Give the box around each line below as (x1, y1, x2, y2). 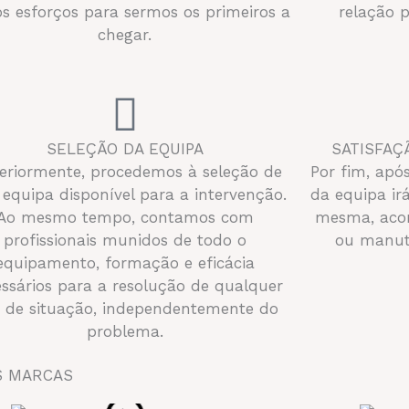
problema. (86, 321, 163, 341)
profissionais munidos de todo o (3, 230, 246, 249)
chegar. (98, 25, 152, 44)
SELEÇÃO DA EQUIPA (46, 139, 204, 158)
